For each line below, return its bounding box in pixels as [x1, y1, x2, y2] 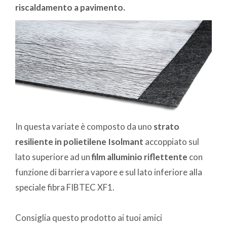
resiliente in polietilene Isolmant [15, 136, 143, 147]
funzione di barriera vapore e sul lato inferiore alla [15, 167, 202, 178]
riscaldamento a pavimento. [15, 2, 125, 13]
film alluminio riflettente [92, 152, 187, 163]
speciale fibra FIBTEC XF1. [15, 182, 115, 193]
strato [152, 121, 179, 132]
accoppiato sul [143, 136, 199, 147]
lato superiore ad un [15, 152, 92, 163]
